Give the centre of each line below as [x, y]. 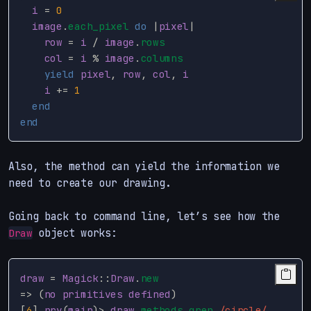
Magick [80, 278]
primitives [92, 294]
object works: [75, 233]
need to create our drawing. [90, 183]
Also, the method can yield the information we [144, 166]
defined [150, 294]
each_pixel [99, 26]
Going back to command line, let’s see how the [144, 216]
